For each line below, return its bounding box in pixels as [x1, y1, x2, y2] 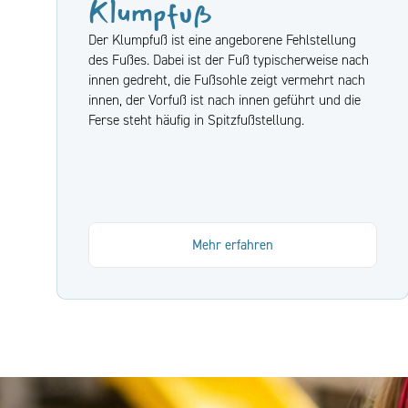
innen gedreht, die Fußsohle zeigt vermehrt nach [88, 71, 365, 89]
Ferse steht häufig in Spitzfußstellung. [88, 111, 308, 129]
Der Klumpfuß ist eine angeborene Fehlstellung [88, 31, 356, 49]
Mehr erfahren [191, 235, 273, 254]
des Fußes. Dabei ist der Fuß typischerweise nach [88, 51, 369, 69]
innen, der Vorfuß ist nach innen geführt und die [88, 91, 361, 109]
